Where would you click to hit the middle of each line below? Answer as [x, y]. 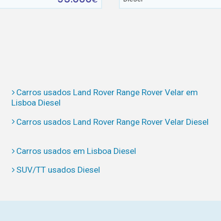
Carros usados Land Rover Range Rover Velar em [107, 92]
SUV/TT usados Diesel [58, 170]
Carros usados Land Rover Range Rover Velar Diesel [113, 122]
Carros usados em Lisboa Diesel [76, 151]
